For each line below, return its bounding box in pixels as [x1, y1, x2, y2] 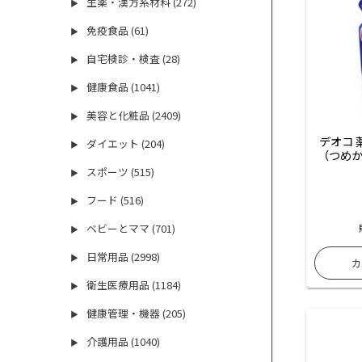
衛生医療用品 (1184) [86, 277, 182, 293]
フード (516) [86, 192, 145, 208]
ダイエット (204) [86, 136, 166, 152]
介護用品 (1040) [86, 334, 161, 350]
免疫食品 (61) [86, 23, 149, 39]
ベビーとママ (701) [86, 221, 176, 237]
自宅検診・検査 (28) [86, 51, 181, 67]
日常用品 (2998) [86, 249, 161, 265]
